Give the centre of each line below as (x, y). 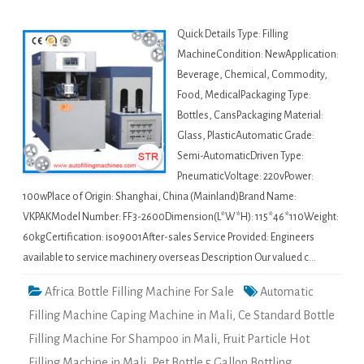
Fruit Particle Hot (266, 339)
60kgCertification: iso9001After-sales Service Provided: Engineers (169, 238)
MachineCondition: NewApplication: (258, 55)
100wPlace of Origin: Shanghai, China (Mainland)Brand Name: (160, 197)
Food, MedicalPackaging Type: (244, 95)
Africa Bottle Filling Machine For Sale (139, 292)
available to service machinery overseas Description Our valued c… (169, 258)
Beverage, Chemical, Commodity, (252, 75)
